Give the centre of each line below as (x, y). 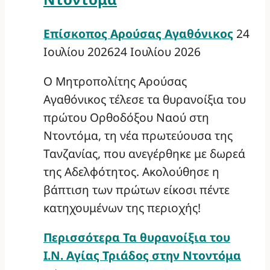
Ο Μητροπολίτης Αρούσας (115, 81)
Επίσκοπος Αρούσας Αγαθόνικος (138, 33)
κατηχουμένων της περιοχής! (122, 207)
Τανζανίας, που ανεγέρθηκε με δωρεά (144, 153)
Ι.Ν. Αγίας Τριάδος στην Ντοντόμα (142, 255)
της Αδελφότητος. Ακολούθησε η (131, 171)
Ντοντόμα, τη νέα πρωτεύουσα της (138, 135)
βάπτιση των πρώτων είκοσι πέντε (137, 189)
